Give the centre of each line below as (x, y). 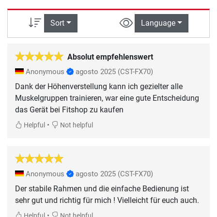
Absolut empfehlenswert (110, 57)
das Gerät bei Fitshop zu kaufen (69, 109)
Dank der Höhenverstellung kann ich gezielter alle (99, 86)
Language (158, 23)
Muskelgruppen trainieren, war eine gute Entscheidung (107, 98)
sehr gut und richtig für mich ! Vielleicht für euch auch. (107, 200)
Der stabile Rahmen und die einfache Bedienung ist (102, 188)
